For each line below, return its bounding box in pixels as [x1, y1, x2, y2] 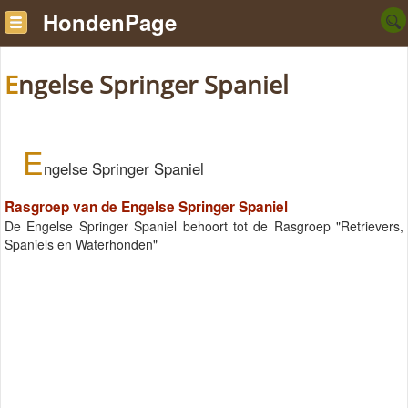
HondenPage [43, 6, 177, 37]
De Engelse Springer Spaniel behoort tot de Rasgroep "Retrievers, [5, 217, 403, 236]
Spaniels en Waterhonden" [5, 235, 158, 254]
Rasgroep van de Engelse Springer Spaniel [5, 197, 288, 218]
